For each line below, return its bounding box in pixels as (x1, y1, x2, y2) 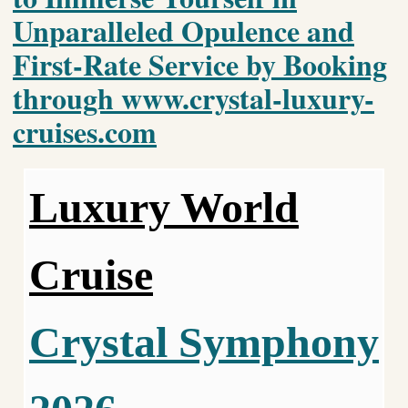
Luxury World (29, 182, 299, 231)
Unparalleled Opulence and (13, 9, 354, 53)
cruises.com (13, 110, 157, 154)
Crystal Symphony (29, 317, 379, 366)
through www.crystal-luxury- (13, 76, 374, 120)
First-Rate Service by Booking (13, 43, 387, 87)
